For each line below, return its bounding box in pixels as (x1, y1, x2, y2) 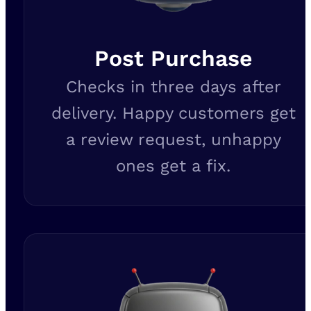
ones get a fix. (116, 156, 231, 176)
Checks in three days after (65, 77, 281, 97)
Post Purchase (94, 45, 253, 72)
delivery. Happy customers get (51, 103, 296, 124)
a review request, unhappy (65, 130, 281, 150)
